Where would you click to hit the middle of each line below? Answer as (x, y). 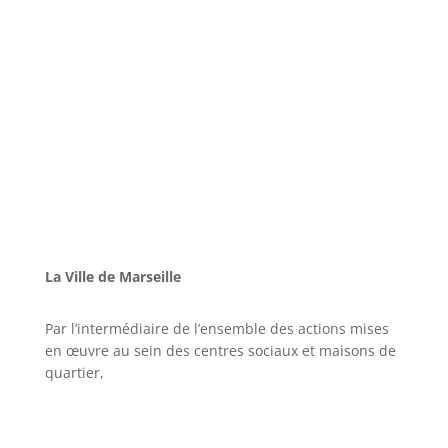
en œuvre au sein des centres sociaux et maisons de (220, 350)
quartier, (74, 372)
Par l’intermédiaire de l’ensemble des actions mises (216, 328)
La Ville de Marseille (112, 276)
